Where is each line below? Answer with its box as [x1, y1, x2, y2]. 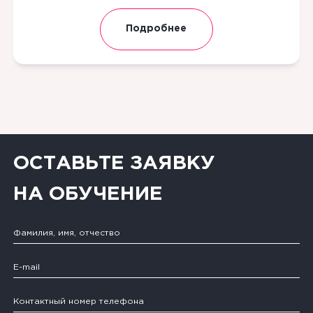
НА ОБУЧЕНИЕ [13, 185, 163, 203]
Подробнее [126, 24, 187, 34]
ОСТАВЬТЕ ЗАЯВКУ [13, 154, 215, 172]
